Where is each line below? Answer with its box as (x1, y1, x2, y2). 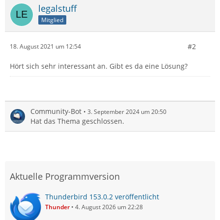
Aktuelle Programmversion (10, 170, 120, 182)
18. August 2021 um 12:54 (10, 42, 81, 51)
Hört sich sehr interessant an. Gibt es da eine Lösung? (10, 61, 188, 71)
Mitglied (41, 15, 63, 24)
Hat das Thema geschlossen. (30, 116, 124, 126)
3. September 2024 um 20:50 (87, 107, 166, 116)
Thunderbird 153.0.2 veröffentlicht (45, 192, 159, 201)
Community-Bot (30, 106, 82, 116)
